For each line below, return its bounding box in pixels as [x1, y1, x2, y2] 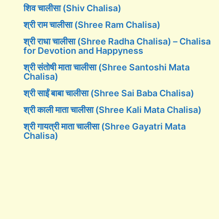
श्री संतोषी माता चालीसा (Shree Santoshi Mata [23, 62, 190, 72]
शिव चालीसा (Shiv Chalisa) [23, 3, 121, 13]
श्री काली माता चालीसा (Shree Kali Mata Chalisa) [23, 105, 201, 115]
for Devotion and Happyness [23, 45, 143, 56]
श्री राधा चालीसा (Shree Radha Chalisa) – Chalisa [23, 36, 211, 46]
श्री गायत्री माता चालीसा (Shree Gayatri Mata [23, 121, 186, 131]
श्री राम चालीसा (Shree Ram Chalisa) [23, 20, 160, 30]
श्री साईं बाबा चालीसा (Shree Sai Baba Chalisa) [23, 88, 194, 98]
